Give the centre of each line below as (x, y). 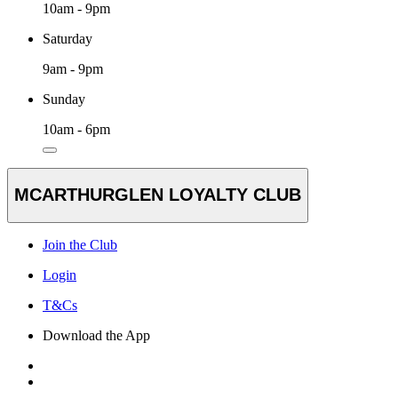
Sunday (64, 99)
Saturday (68, 38)
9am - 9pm (73, 68)
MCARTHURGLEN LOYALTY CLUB (158, 195)
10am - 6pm (76, 129)
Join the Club (80, 245)
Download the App (96, 336)
